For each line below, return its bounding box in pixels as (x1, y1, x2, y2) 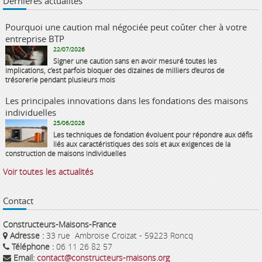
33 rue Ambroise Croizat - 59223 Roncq (44, 230, 193, 242)
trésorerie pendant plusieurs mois (5, 75, 115, 85)
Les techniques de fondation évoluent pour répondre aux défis (53, 130, 253, 140)
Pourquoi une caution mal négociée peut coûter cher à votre (5, 21, 247, 33)
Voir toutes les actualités (3, 166, 94, 178)
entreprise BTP (5, 33, 64, 45)
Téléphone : (12, 241, 54, 253)
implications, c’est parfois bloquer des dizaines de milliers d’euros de (5, 65, 225, 75)
